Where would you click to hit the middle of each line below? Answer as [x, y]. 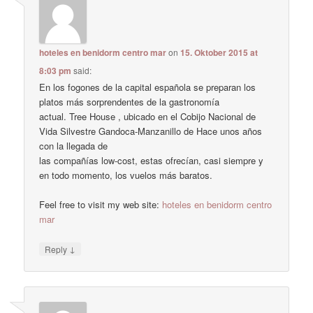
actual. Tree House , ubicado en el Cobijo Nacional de [148, 117]
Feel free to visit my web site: [101, 205]
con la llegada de [74, 146]
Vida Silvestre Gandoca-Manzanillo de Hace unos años [151, 131]
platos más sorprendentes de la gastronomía [130, 102]
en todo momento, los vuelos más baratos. [126, 175]
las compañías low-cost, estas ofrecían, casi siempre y [152, 161]
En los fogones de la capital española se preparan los [148, 87]
